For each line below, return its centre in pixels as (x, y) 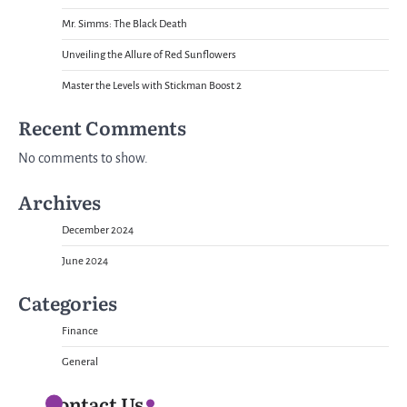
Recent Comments (102, 128)
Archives (60, 202)
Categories (68, 303)
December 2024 (98, 231)
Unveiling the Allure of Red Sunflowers (149, 55)
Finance (80, 332)
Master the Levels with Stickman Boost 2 (152, 86)
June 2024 (85, 262)
